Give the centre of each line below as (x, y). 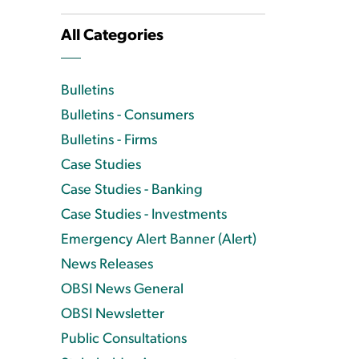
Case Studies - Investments (144, 215)
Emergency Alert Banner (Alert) (159, 240)
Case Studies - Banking (132, 190)
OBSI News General (122, 290)
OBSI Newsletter (113, 315)
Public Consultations (124, 339)
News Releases (107, 265)
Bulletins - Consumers (127, 116)
